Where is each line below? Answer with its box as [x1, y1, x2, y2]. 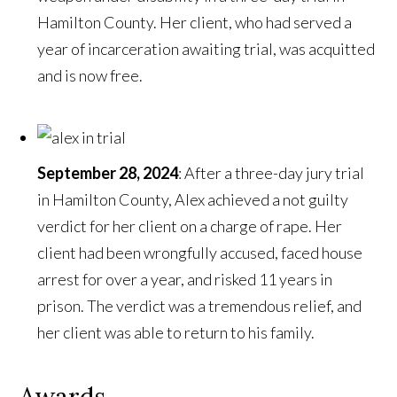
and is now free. [37, 66, 144, 86]
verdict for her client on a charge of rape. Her [37, 216, 343, 237]
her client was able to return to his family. [37, 323, 315, 343]
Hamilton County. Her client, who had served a [37, 12, 353, 33]
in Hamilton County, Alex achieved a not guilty [37, 190, 349, 210]
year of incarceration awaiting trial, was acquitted [37, 39, 376, 59]
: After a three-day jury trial [178, 163, 365, 183]
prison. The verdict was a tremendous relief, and [37, 296, 362, 316]
